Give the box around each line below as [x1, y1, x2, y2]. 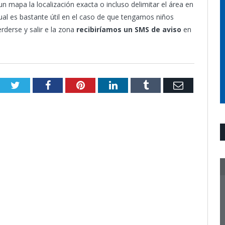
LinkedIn [117, 79, 154, 90]
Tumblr [148, 79, 178, 90]
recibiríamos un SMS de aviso [76, 25, 181, 34]
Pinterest [84, 79, 121, 90]
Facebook [50, 79, 89, 90]
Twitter [19, 79, 49, 90]
